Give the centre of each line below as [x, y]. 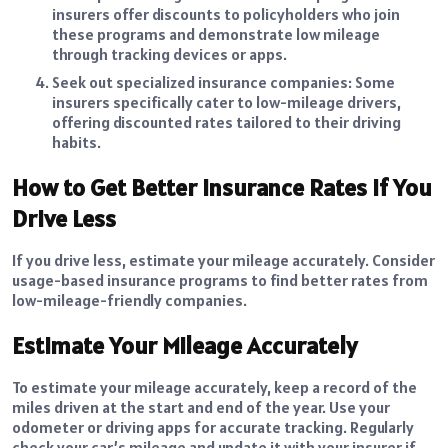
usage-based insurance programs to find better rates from [220, 280]
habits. [76, 142]
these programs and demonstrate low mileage [216, 34]
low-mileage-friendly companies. [129, 300]
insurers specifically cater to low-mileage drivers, [226, 102]
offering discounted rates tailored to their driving [226, 122]
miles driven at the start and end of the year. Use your [201, 407]
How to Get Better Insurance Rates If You [222, 188]
